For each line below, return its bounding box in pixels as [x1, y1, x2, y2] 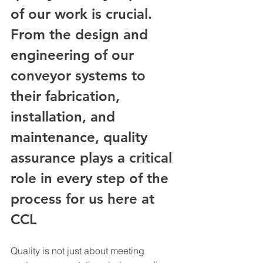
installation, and [11, 108, 119, 125]
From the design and [11, 26, 152, 43]
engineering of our [11, 46, 138, 63]
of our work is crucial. [11, 5, 156, 22]
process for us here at [11, 190, 159, 207]
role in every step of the [11, 170, 173, 187]
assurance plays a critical [11, 149, 176, 166]
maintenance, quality [11, 129, 151, 146]
